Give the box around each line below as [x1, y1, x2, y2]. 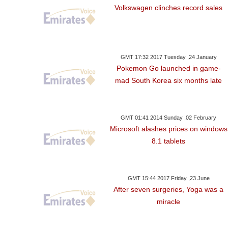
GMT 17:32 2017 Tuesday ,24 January [120, 54, 217, 61]
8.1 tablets [152, 137, 186, 146]
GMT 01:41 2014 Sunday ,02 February [121, 115, 217, 121]
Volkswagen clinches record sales [115, 4, 223, 12]
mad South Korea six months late [115, 76, 222, 85]
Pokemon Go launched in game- [116, 64, 221, 73]
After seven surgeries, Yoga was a [113, 185, 224, 194]
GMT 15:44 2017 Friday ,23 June [127, 175, 210, 182]
